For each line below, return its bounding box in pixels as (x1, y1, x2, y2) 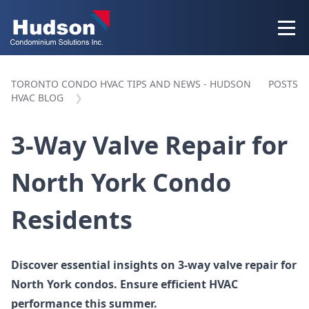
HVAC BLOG (11, 91, 63, 104)
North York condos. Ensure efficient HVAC (11, 277, 238, 292)
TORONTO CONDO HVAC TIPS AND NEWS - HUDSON (11, 77, 251, 90)
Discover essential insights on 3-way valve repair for (11, 257, 297, 272)
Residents (11, 203, 132, 237)
